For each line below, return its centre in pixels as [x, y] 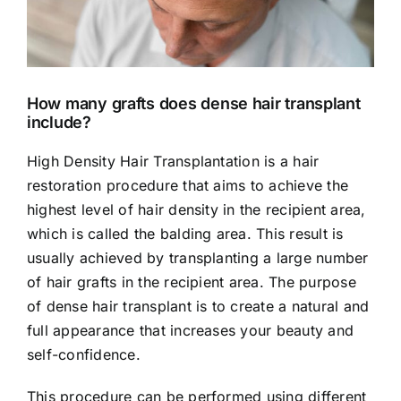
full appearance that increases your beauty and [191, 330]
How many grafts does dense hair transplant [194, 103]
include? [59, 122]
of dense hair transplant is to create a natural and [198, 306]
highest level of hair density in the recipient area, [196, 209]
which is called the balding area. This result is [185, 233]
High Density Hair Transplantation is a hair [173, 161]
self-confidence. [84, 354]
